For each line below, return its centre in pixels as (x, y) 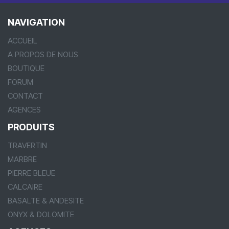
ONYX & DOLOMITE (41, 214)
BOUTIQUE (26, 68)
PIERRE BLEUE (31, 173)
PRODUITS (31, 127)
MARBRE (22, 159)
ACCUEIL (22, 41)
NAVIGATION (36, 22)
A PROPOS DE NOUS (43, 54)
